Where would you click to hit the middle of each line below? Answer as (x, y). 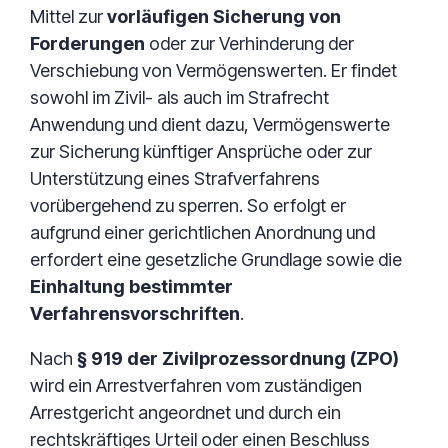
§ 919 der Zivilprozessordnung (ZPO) (238, 358)
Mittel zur (68, 16)
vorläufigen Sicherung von (224, 16)
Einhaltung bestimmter (131, 286)
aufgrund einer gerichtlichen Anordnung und (202, 232)
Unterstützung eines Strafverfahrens (175, 178)
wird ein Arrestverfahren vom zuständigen (196, 385)
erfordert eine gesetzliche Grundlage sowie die (216, 259)
